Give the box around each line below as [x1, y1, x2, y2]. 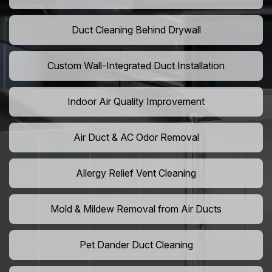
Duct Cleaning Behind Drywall [71, 24, 201, 36]
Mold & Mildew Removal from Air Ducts [50, 203, 222, 216]
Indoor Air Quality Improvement [67, 95, 205, 108]
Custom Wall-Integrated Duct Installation [47, 59, 225, 72]
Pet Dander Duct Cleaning [79, 239, 193, 251]
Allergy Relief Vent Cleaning [76, 167, 196, 180]
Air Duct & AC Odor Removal [73, 131, 199, 144]
